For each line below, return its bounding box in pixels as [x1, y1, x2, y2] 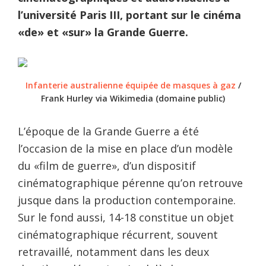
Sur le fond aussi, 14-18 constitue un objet [18, 210, 234, 225]
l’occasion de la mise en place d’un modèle [18, 141, 233, 156]
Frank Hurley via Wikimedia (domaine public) [41, 93, 225, 104]
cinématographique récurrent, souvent [18, 227, 218, 242]
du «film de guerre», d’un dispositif [18, 159, 196, 173]
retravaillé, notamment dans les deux [18, 245, 209, 259]
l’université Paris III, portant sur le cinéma [18, 8, 241, 23]
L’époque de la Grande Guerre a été [18, 124, 199, 139]
